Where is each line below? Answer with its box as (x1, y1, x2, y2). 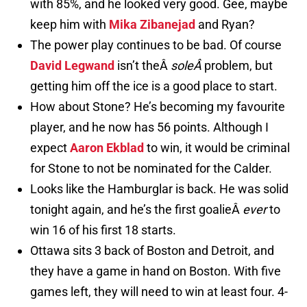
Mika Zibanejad (109, 17, 195, 32)
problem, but (204, 58, 273, 73)
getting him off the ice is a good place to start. (30, 79, 278, 94)
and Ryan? (195, 17, 255, 32)
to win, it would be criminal (144, 140, 290, 156)
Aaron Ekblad (70, 140, 144, 156)
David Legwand (30, 58, 114, 73)
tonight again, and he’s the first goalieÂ (30, 202, 243, 217)
